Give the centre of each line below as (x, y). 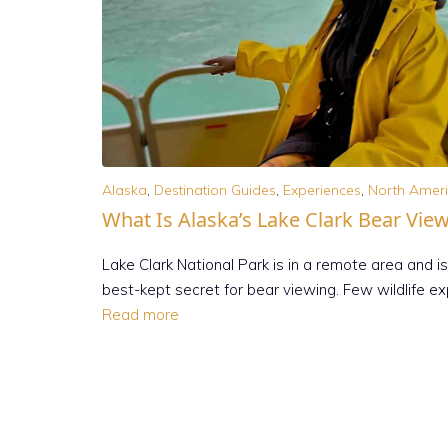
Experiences (322, 189)
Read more (140, 314)
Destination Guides (215, 189)
